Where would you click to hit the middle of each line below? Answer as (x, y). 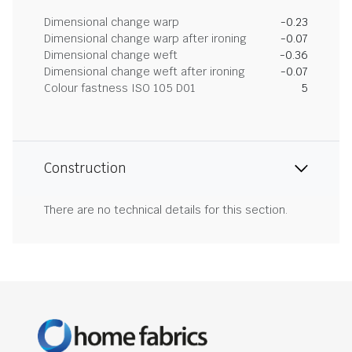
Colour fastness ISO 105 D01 (120, 88)
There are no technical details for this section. (166, 210)
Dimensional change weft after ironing (145, 71)
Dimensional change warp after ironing (145, 38)
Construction (85, 168)
